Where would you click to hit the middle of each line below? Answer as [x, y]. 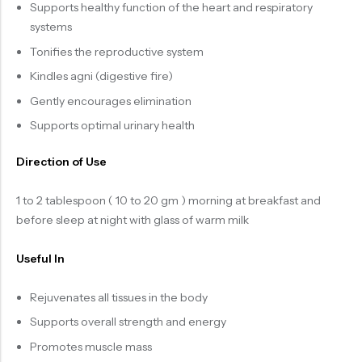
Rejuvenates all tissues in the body [118, 298]
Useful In [40, 259]
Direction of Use [61, 162]
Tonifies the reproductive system [116, 51]
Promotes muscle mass [90, 346]
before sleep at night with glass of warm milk [133, 220]
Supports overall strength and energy [128, 322]
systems [51, 27]
